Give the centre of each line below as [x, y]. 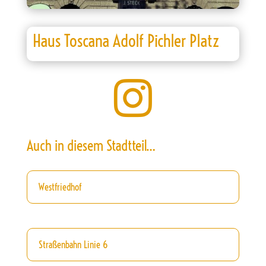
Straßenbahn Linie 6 [73, 244]
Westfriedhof [60, 187]
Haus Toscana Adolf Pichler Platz [126, 40]
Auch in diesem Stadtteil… [91, 145]
